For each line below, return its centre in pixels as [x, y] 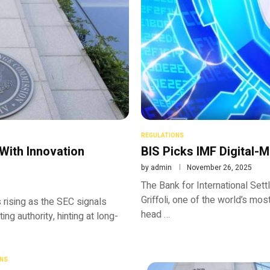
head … [155, 214]
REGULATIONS [162, 135]
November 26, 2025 [219, 167]
